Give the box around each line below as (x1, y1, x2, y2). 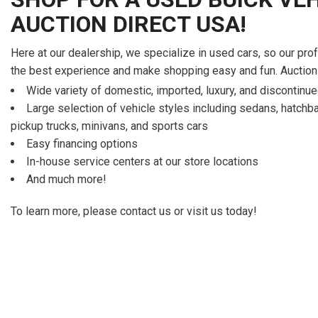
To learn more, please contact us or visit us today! (11, 204, 260, 218)
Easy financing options (26, 136, 141, 150)
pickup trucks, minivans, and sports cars (11, 119, 211, 133)
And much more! (26, 172, 109, 186)
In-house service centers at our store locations (26, 154, 261, 168)
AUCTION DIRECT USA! (11, 10, 252, 38)
